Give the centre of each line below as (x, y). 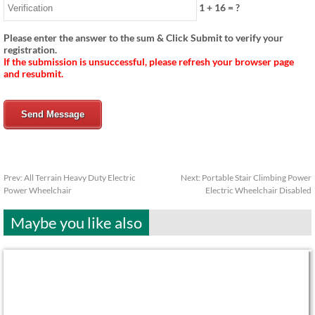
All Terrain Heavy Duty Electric (80, 178)
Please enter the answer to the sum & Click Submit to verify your (143, 38)
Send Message (53, 115)
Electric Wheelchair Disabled (258, 191)
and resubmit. (33, 74)
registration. (30, 50)
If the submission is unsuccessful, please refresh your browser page (149, 62)
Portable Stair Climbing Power (257, 178)
